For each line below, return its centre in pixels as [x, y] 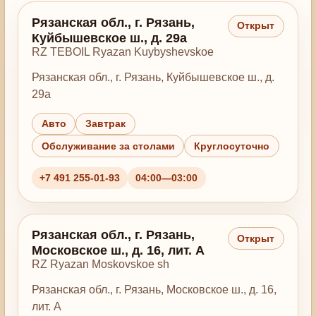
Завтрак [106, 124]
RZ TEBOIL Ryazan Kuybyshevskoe [122, 52]
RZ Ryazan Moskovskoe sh [100, 265]
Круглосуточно [232, 146]
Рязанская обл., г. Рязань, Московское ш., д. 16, [154, 289]
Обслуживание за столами [108, 146]
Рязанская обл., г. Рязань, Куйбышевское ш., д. [153, 77]
